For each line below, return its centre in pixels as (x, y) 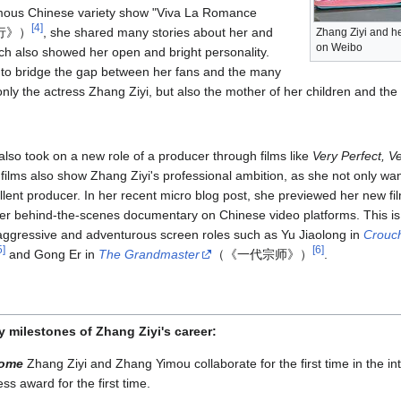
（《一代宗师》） (262, 255)
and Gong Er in (52, 255)
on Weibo (339, 48)
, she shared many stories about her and (158, 33)
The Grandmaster (149, 255)
